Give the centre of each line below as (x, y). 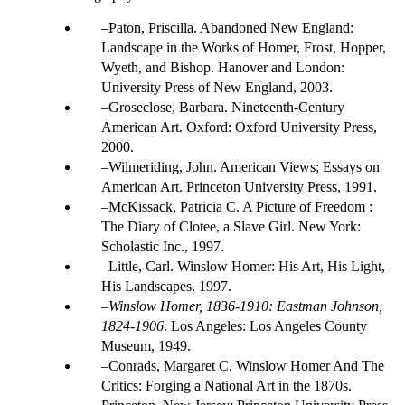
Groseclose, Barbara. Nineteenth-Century (226, 107)
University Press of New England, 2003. (217, 87)
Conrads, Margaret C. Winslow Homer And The (246, 365)
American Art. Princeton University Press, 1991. (239, 186)
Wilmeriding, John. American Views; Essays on (244, 166)
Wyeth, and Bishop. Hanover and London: (223, 67)
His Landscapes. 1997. (166, 286)
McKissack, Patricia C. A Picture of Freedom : (240, 206)
